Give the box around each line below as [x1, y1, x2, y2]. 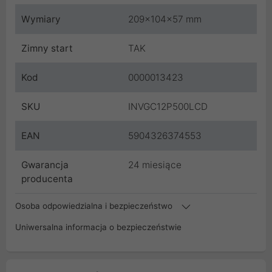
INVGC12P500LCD [128, 101, 208, 113]
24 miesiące [128, 159, 182, 171]
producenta [21, 173, 73, 185]
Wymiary [21, 13, 61, 25]
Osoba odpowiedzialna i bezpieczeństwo [15, 201, 175, 211]
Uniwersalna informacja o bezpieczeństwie [15, 222, 182, 233]
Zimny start [21, 42, 73, 55]
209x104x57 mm [128, 13, 202, 25]
